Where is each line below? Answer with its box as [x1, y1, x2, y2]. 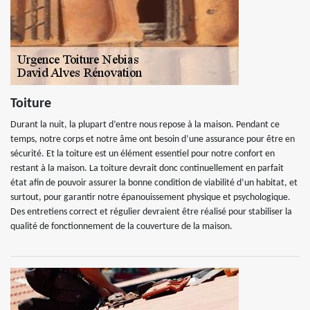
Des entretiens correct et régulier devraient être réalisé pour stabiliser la [10, 207, 292, 217]
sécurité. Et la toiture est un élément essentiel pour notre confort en [10, 149, 275, 159]
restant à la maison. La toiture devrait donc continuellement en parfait [10, 163, 284, 174]
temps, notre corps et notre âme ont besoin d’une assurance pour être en [10, 134, 295, 145]
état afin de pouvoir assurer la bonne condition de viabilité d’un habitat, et [10, 178, 298, 188]
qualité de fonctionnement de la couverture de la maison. [10, 221, 232, 232]
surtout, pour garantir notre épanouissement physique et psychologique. [10, 192, 291, 203]
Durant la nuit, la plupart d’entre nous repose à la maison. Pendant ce [10, 120, 280, 130]
